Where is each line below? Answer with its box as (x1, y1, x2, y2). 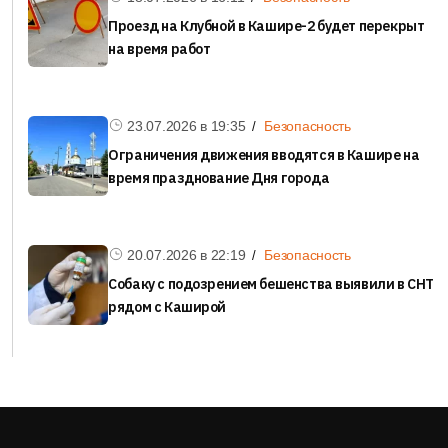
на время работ (108, 39, 211, 58)
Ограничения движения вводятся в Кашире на (108, 145, 420, 164)
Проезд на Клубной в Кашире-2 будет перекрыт (108, 16, 425, 35)
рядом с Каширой (108, 297, 227, 316)
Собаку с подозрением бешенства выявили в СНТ (108, 274, 434, 293)
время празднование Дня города (108, 168, 330, 187)
